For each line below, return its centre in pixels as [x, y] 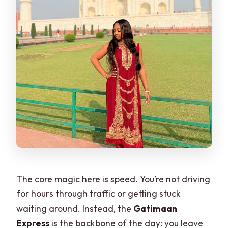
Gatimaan [155, 208]
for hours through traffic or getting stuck [99, 193]
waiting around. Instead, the [75, 208]
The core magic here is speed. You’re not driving [113, 179]
